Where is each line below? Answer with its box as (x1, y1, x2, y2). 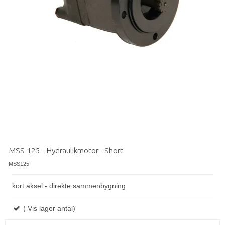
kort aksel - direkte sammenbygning (12, 182, 126, 190)
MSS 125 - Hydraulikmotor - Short (9, 146, 123, 155)
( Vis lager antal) (21, 204, 75, 213)
